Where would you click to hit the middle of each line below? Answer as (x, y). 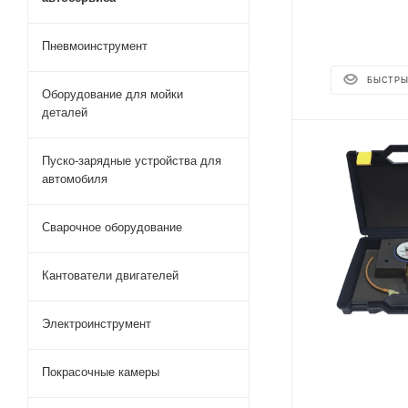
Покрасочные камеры (101, 372)
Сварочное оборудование (112, 227)
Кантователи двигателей (110, 275)
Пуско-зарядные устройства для (132, 161)
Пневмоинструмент (95, 46)
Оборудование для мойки (112, 94)
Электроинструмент (97, 324)
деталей (65, 112)
